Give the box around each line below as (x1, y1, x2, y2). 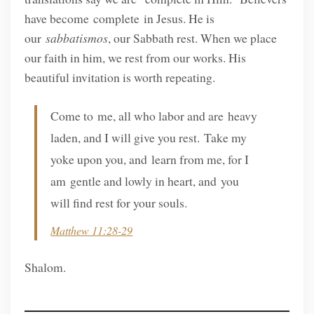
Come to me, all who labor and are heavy (50, 107, 258, 125)
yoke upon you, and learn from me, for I (50, 151, 250, 168)
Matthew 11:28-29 (50, 223, 133, 238)
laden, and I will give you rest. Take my (50, 129, 247, 146)
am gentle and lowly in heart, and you (50, 172, 240, 190)
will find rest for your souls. (50, 194, 192, 212)
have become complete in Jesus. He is (24, 9, 214, 27)
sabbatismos (45, 29, 108, 46)
